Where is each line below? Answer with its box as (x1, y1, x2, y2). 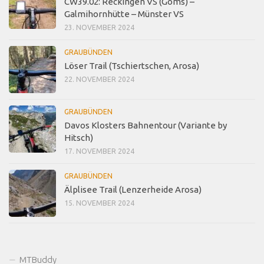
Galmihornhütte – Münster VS (64, 8, 184, 19)
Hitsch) (64, 132, 93, 143)
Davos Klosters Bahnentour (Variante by (64, 120, 227, 130)
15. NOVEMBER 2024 (64, 199, 134, 207)
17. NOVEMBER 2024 (64, 147, 134, 155)
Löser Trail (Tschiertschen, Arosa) (64, 60, 199, 71)
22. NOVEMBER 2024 (64, 75, 134, 83)
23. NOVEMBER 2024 (64, 23, 134, 31)
